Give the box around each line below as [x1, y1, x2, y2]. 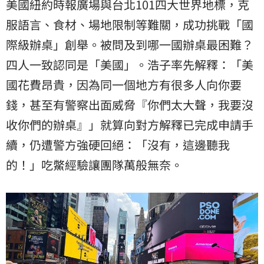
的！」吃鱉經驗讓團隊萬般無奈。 [6, 156, 183, 174]
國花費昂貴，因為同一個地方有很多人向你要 [6, 76, 242, 94]
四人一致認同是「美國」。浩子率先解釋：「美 [6, 56, 253, 74]
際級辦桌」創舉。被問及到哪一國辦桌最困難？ [6, 36, 253, 54]
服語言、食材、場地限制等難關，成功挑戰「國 [6, 16, 253, 34]
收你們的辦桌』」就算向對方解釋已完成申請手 [6, 116, 253, 134]
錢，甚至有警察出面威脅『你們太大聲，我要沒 [6, 96, 253, 114]
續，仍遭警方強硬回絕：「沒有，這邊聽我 [6, 136, 230, 154]
